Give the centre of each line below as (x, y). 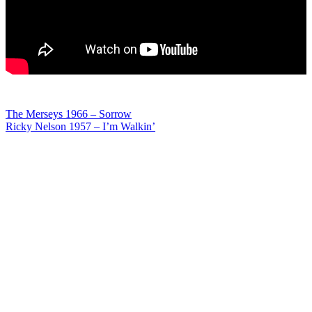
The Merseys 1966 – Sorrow (69, 114)
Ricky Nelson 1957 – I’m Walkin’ (80, 126)
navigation (55, 145)
